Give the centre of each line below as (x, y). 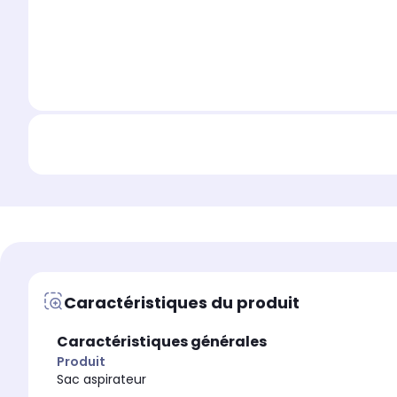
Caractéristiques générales (162, 342)
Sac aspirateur (101, 380)
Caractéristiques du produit (182, 302)
